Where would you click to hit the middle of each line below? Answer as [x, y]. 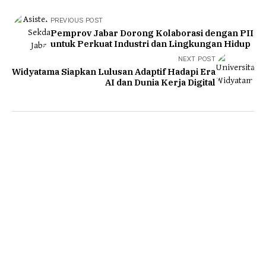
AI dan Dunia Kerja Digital [160, 82]
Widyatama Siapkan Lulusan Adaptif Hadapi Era [114, 71]
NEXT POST [197, 58]
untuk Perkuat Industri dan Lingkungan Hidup [151, 43]
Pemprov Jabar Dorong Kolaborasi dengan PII [152, 33]
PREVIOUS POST [77, 20]
